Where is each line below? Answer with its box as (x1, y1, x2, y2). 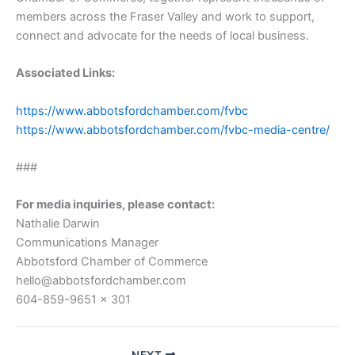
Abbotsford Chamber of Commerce (16, 254, 208, 269)
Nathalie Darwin (16, 216, 100, 231)
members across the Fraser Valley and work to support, (16, 10, 315, 25)
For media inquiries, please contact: (16, 197, 215, 212)
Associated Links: (16, 66, 115, 81)
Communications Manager (16, 235, 158, 250)
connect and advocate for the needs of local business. (16, 29, 309, 44)
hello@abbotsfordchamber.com (16, 273, 186, 288)
